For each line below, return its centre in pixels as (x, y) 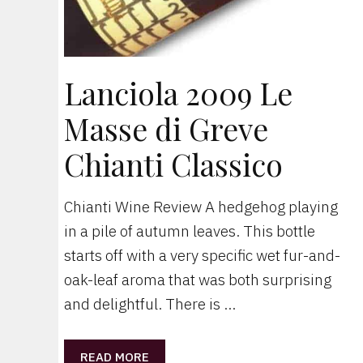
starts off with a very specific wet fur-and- (202, 256)
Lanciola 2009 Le (178, 93)
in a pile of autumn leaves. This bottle (190, 231)
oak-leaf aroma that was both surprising (198, 280)
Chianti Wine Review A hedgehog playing (201, 207)
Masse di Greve (166, 129)
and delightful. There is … (150, 304)
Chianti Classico (173, 164)
